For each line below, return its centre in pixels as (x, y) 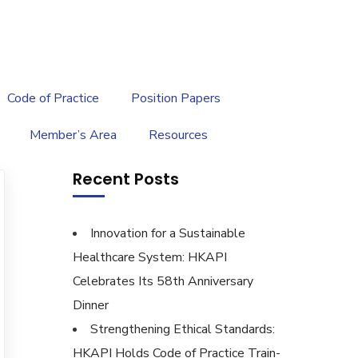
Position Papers (176, 98)
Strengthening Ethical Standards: (183, 329)
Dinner (91, 305)
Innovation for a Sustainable (168, 233)
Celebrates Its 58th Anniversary (163, 281)
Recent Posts (126, 179)
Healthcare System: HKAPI (150, 257)
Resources (178, 135)
